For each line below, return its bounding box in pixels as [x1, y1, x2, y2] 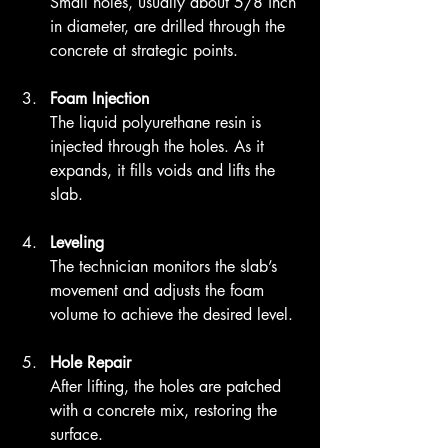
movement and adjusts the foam [50, 280, 269, 302]
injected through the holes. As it [50, 136, 269, 158]
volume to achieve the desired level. [50, 304, 293, 326]
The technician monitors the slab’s [50, 256, 282, 278]
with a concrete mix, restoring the [50, 400, 282, 422]
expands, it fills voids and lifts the [50, 160, 280, 182]
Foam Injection [50, 88, 149, 110]
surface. [50, 424, 103, 446]
